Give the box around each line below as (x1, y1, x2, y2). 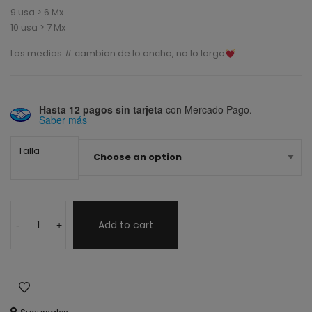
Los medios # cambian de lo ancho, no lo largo (10, 47, 225, 61)
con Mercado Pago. (163, 102, 252, 117)
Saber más (39, 113, 87, 127)
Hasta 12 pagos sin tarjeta (39, 102, 163, 117)
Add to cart (97, 218, 153, 233)
